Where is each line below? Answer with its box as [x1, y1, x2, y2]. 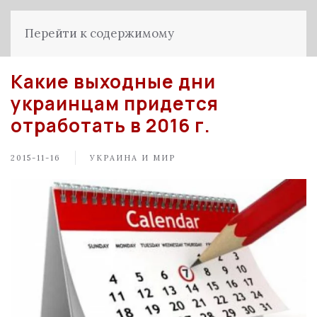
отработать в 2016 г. [11, 113, 211, 138]
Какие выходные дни [11, 69, 216, 94]
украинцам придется [11, 91, 219, 116]
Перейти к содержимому [25, 25, 174, 41]
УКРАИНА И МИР [90, 152, 175, 163]
